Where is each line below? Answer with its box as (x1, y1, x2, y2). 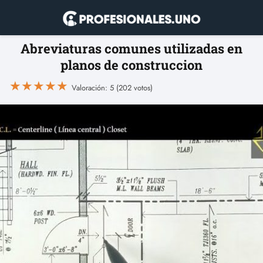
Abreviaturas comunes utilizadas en (21, 40, 242, 57)
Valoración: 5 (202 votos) (72, 82, 153, 93)
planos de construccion (60, 56, 203, 73)
